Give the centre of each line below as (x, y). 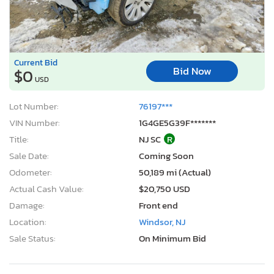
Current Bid (36, 62)
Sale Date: (29, 155)
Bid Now (192, 72)
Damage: (27, 205)
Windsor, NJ (162, 221)
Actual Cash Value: (46, 188)
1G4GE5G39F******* (177, 122)
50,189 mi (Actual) (175, 172)
